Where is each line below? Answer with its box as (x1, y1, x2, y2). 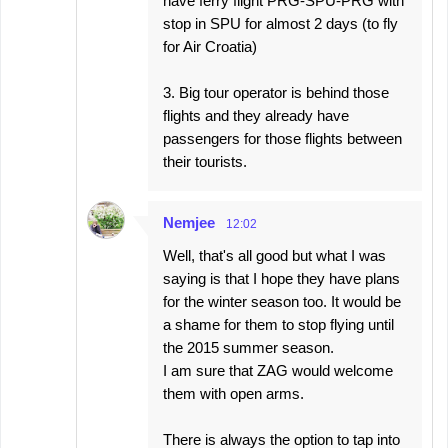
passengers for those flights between (163, 130, 402, 147)
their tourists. (163, 153, 247, 170)
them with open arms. (163, 385, 304, 402)
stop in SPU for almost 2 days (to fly (163, 15, 398, 32)
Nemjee (163, 214, 215, 231)
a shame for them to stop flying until (163, 316, 394, 333)
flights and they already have (163, 107, 349, 124)
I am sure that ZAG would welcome (163, 362, 393, 379)
